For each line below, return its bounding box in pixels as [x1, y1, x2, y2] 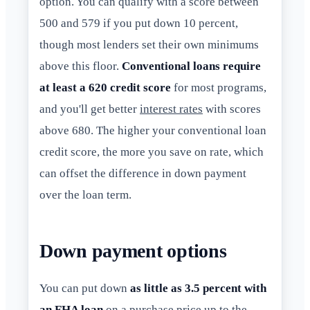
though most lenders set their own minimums [39, 38, 259, 52]
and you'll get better [39, 102, 140, 116]
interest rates [140, 102, 203, 116]
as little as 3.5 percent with [130, 282, 266, 295]
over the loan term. [39, 188, 131, 202]
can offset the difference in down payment [39, 167, 246, 181]
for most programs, [171, 81, 266, 95]
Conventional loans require [122, 60, 261, 73]
